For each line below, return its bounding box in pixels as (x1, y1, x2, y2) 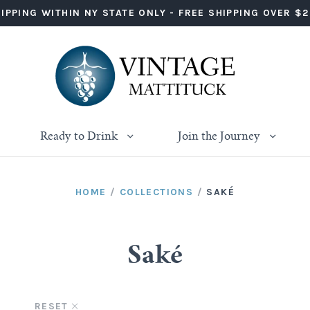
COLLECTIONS (119, 185, 194, 198)
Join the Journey (178, 131, 263, 143)
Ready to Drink (40, 131, 120, 143)
